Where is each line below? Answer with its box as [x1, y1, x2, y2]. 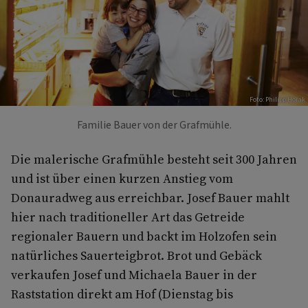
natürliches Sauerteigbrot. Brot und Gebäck [11, 247, 262, 265]
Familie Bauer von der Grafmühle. [76, 118, 232, 133]
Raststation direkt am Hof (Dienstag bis [11, 285, 233, 303]
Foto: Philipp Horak [250, 95, 305, 105]
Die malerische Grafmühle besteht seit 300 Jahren [11, 151, 297, 168]
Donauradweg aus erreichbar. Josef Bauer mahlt [11, 189, 289, 207]
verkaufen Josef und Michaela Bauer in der [11, 266, 257, 284]
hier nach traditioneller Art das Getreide [11, 208, 245, 226]
